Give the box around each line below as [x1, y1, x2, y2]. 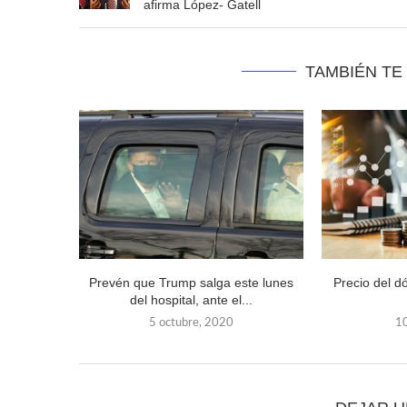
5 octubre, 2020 [148, 317, 233, 330]
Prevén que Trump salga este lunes [88, 275, 293, 291]
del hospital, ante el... [129, 293, 253, 308]
